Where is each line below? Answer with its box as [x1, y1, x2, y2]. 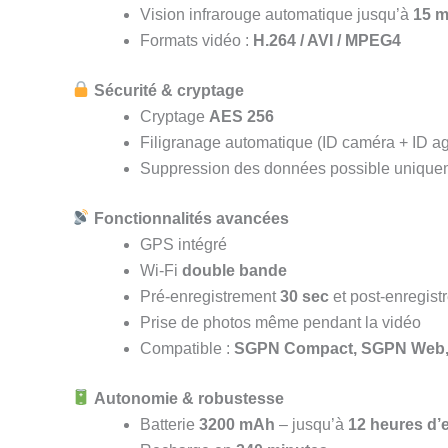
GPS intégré [140, 235, 227, 253]
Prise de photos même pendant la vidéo [140, 313, 421, 331]
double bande [182, 261, 287, 279]
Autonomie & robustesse [94, 389, 285, 407]
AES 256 [209, 107, 274, 125]
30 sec [280, 287, 329, 305]
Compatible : [140, 339, 234, 357]
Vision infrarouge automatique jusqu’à [140, 5, 413, 23]
